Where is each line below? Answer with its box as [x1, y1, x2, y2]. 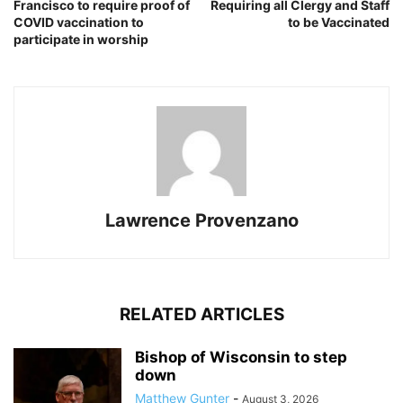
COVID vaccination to [13, 14, 144, 31]
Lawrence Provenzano [104, 210, 299, 232]
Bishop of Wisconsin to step [135, 348, 347, 367]
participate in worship [13, 31, 148, 48]
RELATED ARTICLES [119, 304, 284, 326]
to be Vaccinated [288, 14, 390, 31]
